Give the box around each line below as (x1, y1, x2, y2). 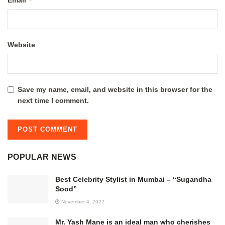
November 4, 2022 (60, 199, 104, 205)
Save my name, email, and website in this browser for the (18, 85, 212, 94)
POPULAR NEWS (8, 153, 76, 162)
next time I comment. (18, 96, 89, 105)
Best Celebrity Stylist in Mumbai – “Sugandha (55, 175, 211, 184)
